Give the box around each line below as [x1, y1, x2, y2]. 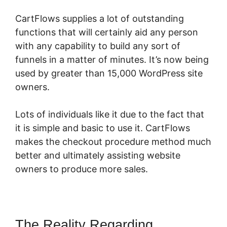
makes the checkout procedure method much [15, 136, 211, 147]
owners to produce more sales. [15, 164, 148, 175]
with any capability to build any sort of [15, 41, 180, 52]
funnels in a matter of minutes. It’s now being [15, 54, 209, 65]
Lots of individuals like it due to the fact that [15, 109, 204, 120]
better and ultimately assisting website [15, 150, 180, 161]
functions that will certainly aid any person [15, 27, 198, 38]
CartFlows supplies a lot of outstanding [15, 13, 184, 24]
